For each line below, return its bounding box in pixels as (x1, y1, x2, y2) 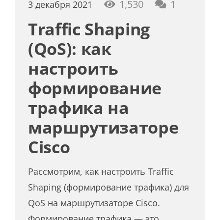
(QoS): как (28, 37, 111, 60)
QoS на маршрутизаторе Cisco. (28, 197, 161, 209)
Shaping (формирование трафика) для (28, 181, 190, 193)
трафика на (28, 96, 129, 119)
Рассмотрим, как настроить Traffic (28, 165, 174, 178)
